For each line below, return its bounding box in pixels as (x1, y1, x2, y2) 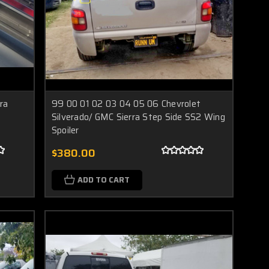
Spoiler (51, 122, 79, 138)
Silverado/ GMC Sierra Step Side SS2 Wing (51, 109, 225, 124)
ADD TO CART (77, 173, 130, 186)
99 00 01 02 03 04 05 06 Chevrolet (51, 96, 201, 111)
